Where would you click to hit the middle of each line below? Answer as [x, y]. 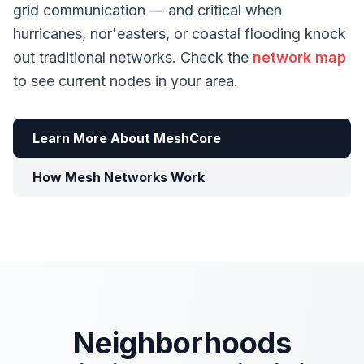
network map [299, 57]
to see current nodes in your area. [126, 81]
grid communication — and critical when [147, 10]
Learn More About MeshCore [127, 138]
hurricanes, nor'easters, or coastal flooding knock [180, 34]
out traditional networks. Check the [133, 57]
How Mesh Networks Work [119, 177]
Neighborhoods [182, 343]
